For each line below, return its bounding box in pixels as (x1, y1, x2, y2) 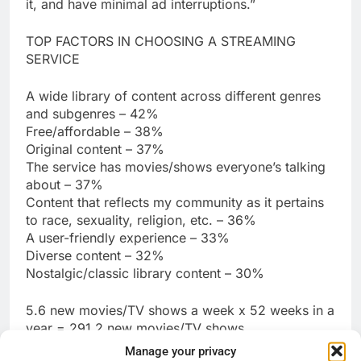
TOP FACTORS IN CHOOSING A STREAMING (26, 32, 296, 49)
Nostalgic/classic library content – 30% (26, 264, 264, 281)
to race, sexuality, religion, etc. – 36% (26, 211, 256, 228)
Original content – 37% (26, 140, 164, 157)
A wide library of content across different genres (26, 87, 321, 104)
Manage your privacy (125, 343, 236, 359)
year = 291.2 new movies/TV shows (26, 319, 244, 336)
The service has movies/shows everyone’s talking (26, 158, 326, 175)
